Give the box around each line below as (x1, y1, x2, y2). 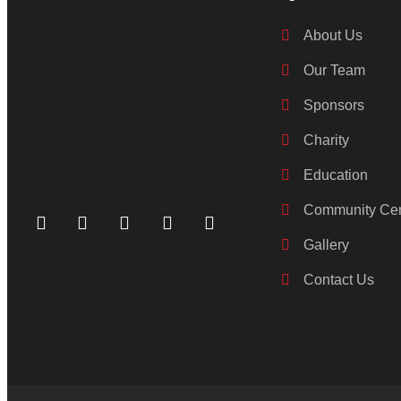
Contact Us (303, 271, 374, 287)
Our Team (303, 62, 365, 78)
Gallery (303, 236, 349, 252)
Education (303, 166, 368, 183)
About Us (303, 27, 363, 43)
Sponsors (303, 97, 364, 113)
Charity (303, 132, 349, 148)
